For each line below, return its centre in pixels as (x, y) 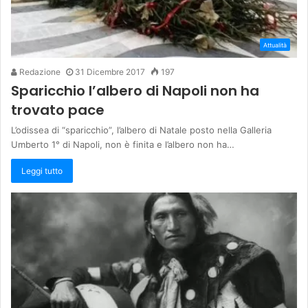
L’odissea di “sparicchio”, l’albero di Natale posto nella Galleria (141, 130)
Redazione (39, 72)
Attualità (275, 45)
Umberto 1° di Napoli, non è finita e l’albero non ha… (123, 145)
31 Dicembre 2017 (110, 72)
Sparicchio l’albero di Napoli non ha (135, 91)
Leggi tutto (42, 171)
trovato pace (58, 110)
